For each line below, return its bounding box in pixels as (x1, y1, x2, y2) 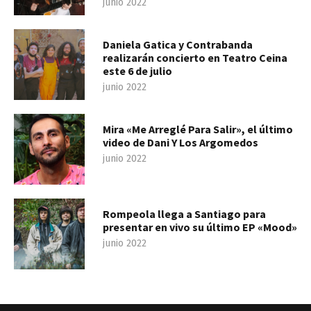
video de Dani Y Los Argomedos (103, 135, 258, 150)
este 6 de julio (103, 64, 172, 78)
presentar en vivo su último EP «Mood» (103, 220, 297, 235)
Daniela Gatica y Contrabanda (103, 37, 253, 52)
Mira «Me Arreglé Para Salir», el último (103, 122, 293, 137)
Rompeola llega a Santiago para (103, 207, 266, 221)
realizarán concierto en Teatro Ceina (103, 51, 287, 65)
